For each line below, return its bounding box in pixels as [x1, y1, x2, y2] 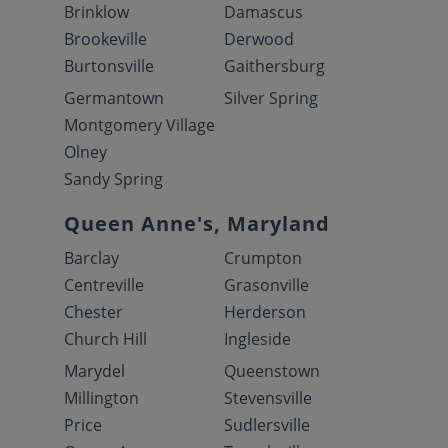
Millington [64, 386, 139, 409]
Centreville [64, 273, 144, 296]
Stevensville [224, 386, 312, 409]
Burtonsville [64, 54, 154, 77]
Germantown [64, 86, 164, 109]
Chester [64, 300, 123, 323]
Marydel [64, 359, 125, 382]
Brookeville [64, 27, 147, 50]
